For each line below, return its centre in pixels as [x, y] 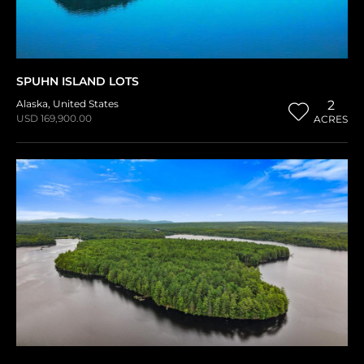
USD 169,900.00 [54, 119]
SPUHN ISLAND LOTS [78, 82]
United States [86, 104]
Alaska [32, 104]
